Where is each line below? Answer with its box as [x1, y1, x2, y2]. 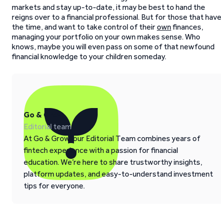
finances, [171, 22, 203, 32]
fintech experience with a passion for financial [24, 146, 178, 155]
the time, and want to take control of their [12, 22, 157, 32]
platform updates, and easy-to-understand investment [24, 169, 213, 179]
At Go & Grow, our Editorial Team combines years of [24, 134, 200, 143]
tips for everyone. [24, 181, 85, 190]
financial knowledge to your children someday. [12, 52, 166, 61]
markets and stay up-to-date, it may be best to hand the [12, 2, 205, 12]
